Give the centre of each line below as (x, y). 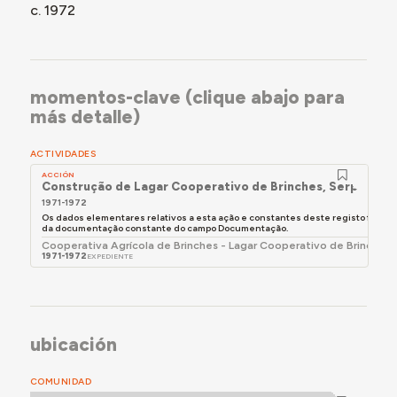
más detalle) (85, 116)
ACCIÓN (58, 174)
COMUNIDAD (61, 382)
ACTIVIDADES (63, 154)
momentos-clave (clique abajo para (187, 97)
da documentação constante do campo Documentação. (165, 228)
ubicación (73, 344)
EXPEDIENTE (110, 256)
